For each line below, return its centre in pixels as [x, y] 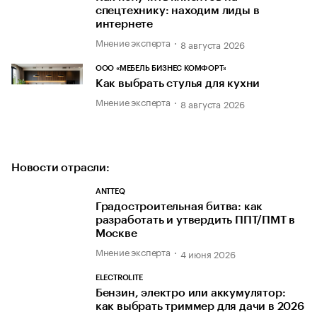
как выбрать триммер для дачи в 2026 [200, 307]
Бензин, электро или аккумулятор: [190, 293]
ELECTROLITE [119, 278]
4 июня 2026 [208, 254]
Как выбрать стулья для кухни [178, 84]
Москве [116, 234]
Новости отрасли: [60, 167]
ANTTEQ [110, 191]
